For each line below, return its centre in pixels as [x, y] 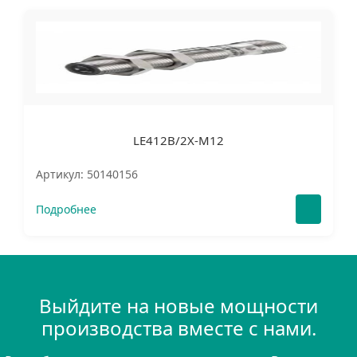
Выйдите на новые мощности [178, 306]
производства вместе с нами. [178, 328]
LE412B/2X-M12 [178, 140]
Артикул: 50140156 [87, 174]
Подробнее [66, 209]
